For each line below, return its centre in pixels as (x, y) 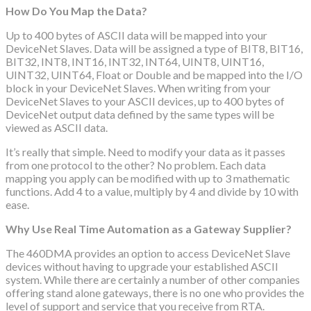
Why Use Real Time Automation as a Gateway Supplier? (149, 229)
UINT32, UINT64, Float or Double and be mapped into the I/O (154, 75)
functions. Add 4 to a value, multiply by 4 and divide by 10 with (152, 192)
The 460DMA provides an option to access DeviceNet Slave (148, 253)
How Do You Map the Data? (76, 11)
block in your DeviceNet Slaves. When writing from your (138, 88)
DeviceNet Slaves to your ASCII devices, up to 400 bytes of (145, 101)
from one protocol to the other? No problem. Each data (136, 165)
